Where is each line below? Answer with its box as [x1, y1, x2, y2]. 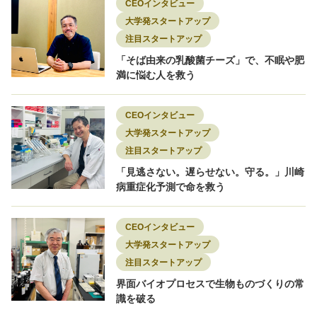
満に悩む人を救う [116, 69, 195, 81]
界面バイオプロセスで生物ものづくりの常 [116, 278, 304, 290]
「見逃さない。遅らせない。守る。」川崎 [116, 166, 304, 178]
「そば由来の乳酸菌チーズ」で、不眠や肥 [116, 54, 304, 67]
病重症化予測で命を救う [116, 181, 225, 193]
